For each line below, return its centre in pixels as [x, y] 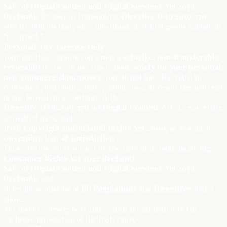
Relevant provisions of [43, 189]
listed [203, 189]
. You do [116, 77]
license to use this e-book [87, 67]
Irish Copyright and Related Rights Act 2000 [85, 128]
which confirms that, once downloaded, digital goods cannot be [113, 27]
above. [14, 199]
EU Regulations [109, 189]
